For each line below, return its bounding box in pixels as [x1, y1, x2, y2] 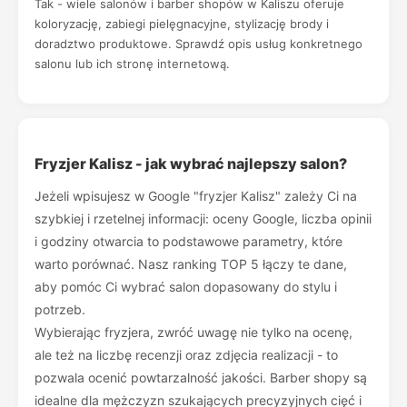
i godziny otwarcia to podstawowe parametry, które [35, 233, 342, 249]
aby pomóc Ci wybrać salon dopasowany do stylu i [35, 279, 337, 294]
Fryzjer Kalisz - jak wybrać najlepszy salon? [35, 154, 347, 173]
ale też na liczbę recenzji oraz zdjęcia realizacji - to [35, 347, 338, 362]
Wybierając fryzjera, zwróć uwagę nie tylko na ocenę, [35, 324, 352, 340]
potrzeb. [35, 302, 85, 317]
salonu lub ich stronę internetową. [35, 56, 230, 71]
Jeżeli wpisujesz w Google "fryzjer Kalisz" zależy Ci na [35, 188, 357, 203]
